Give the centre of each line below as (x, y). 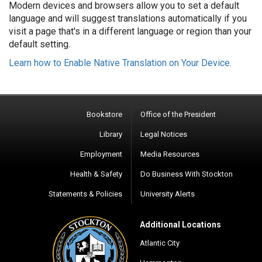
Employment (101, 154)
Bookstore (104, 114)
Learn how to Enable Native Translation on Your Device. (120, 63)
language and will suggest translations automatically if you (128, 18)
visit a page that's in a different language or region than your (130, 31)
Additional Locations (180, 224)
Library (111, 134)
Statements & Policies (85, 194)
